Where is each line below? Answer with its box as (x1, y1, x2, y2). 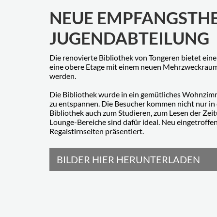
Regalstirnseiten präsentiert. (49, 126, 144, 136)
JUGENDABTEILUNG (49, 27, 209, 48)
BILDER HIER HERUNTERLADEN (57, 153, 200, 165)
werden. (49, 71, 77, 80)
